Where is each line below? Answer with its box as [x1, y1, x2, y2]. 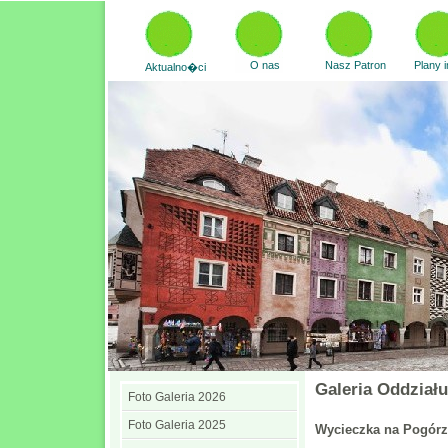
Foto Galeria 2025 [128, 418, 226, 432]
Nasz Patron [324, 59, 386, 71]
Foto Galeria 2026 [128, 390, 226, 404]
